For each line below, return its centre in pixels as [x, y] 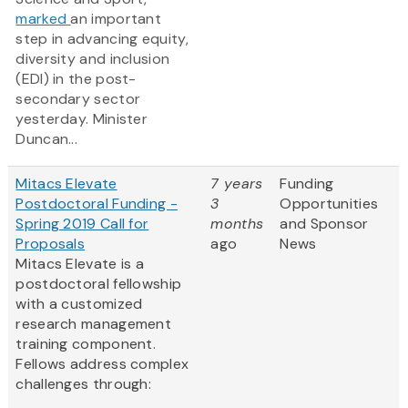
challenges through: [84, 384]
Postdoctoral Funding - [97, 204]
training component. [86, 344]
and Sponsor [324, 224]
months [237, 224]
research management [94, 324]
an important [116, 19]
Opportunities [329, 204]
